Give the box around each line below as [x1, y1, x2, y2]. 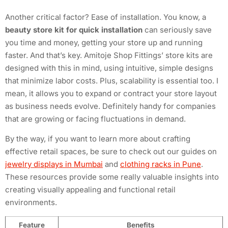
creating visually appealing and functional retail [5, 185, 176, 195]
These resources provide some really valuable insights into [5, 172, 219, 182]
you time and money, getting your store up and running [5, 37, 203, 47]
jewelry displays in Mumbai [5, 159, 103, 169]
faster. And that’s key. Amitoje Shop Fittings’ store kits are [5, 50, 213, 60]
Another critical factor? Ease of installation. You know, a [5, 12, 206, 22]
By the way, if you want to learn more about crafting [5, 134, 190, 144]
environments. [5, 197, 57, 208]
